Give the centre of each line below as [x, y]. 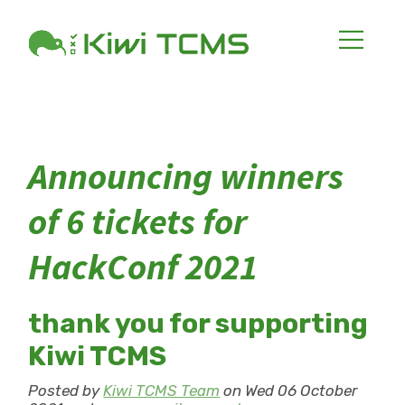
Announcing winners [186, 176]
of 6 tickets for [138, 221]
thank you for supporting [198, 324]
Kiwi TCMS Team [162, 391]
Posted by [66, 391]
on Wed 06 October [289, 391]
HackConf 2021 [143, 267]
